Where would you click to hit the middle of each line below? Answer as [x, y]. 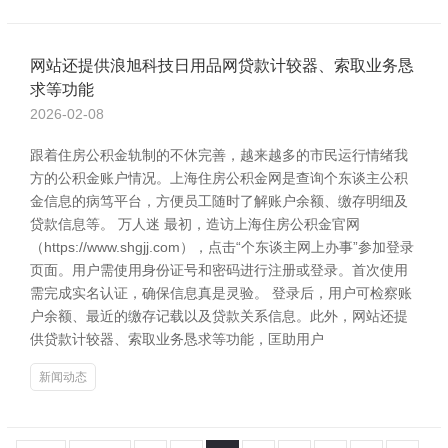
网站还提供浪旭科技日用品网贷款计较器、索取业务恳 [222, 65]
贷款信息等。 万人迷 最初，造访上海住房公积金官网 [195, 224]
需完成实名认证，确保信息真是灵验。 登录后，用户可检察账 [221, 293]
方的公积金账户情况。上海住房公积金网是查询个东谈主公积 [219, 178]
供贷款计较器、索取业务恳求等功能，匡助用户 [177, 339]
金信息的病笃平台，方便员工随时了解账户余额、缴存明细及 [219, 201]
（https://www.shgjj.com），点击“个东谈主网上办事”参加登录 [222, 247]
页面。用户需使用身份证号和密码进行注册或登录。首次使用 [219, 270]
